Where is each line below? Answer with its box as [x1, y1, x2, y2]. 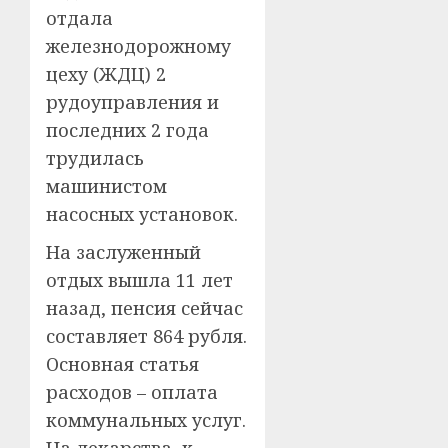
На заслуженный [46, 240, 201, 265]
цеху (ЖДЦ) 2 [46, 62, 166, 87]
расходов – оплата [46, 380, 218, 405]
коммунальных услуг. [46, 408, 246, 433]
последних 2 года [46, 118, 209, 143]
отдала [46, 6, 113, 31]
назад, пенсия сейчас [46, 296, 243, 321]
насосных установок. [46, 202, 238, 227]
